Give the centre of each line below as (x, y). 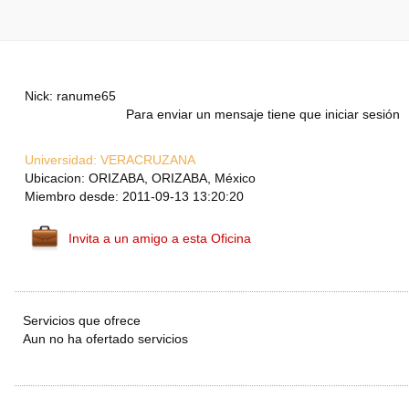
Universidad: (61, 160)
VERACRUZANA (146, 160)
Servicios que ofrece (82, 321)
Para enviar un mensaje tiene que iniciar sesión (263, 115)
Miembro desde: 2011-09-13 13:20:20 (134, 197)
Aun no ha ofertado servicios (105, 339)
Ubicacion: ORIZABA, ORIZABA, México (140, 178)
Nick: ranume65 (70, 96)
